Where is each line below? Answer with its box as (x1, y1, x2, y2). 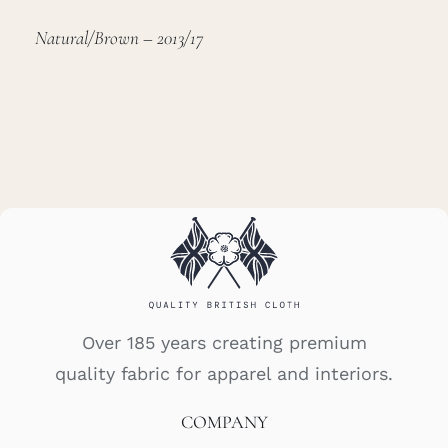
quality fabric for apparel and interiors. (55, 363, 393, 385)
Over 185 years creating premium (81, 332, 367, 354)
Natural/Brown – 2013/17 (35, 26, 204, 50)
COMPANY (180, 411, 268, 434)
